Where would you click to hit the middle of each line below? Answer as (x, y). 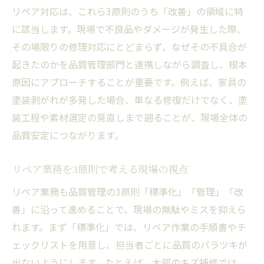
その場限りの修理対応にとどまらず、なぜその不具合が (129, 46)
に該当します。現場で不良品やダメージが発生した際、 (129, 29)
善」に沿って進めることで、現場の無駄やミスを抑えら (129, 209)
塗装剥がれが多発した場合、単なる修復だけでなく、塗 (130, 99)
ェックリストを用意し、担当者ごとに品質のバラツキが (130, 244)
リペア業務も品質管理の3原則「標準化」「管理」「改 (128, 191)
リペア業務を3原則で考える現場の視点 (100, 169)
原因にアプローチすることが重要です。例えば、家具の (129, 82)
